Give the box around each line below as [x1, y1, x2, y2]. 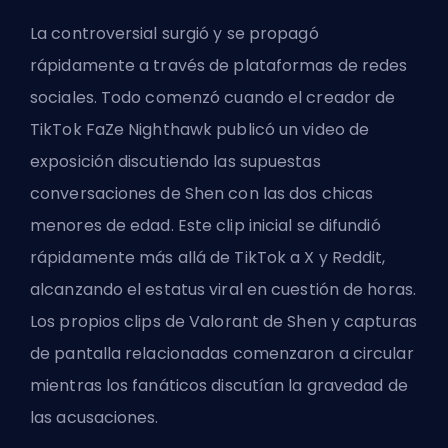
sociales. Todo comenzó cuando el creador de [30, 86, 396, 110]
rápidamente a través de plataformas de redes [30, 54, 408, 78]
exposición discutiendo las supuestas [30, 150, 321, 174]
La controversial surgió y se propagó [30, 22, 319, 46]
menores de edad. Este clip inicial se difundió [30, 214, 381, 238]
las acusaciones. [30, 406, 159, 430]
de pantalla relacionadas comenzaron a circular [30, 342, 414, 366]
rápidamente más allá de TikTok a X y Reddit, [30, 246, 386, 270]
